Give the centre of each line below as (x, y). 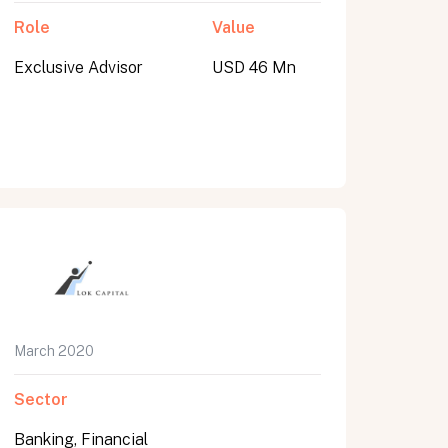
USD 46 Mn (253, 67)
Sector (41, 399)
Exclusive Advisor (79, 67)
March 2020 (54, 351)
